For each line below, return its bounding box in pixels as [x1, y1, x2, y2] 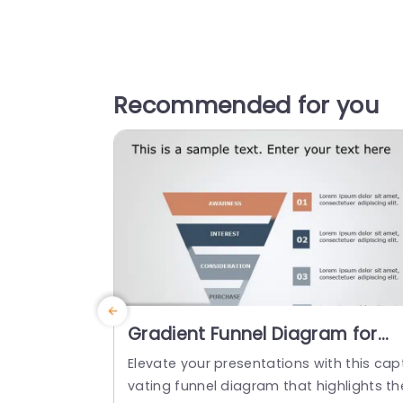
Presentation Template [128, 365, 331, 390]
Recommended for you [113, 88, 380, 121]
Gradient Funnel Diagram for [128, 322, 378, 347]
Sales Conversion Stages [128, 344, 347, 369]
